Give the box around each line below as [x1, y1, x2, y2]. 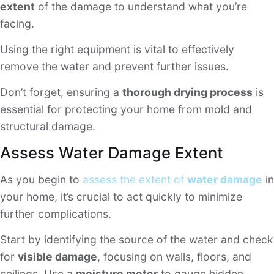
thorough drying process [122, 86, 253, 99]
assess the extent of [83, 172, 187, 186]
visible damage [18, 250, 97, 264]
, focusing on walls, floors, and [97, 250, 251, 264]
